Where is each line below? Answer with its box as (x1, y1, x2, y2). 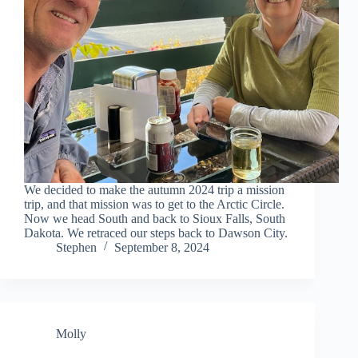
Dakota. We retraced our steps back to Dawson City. (24, 226, 288, 241)
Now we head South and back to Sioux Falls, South (24, 212, 285, 226)
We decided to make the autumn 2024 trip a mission (24, 183, 284, 197)
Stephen (56, 241, 97, 255)
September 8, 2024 (114, 241, 209, 255)
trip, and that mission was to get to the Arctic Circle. (24, 197, 284, 212)
